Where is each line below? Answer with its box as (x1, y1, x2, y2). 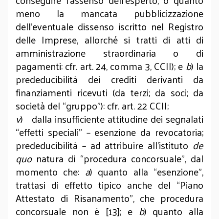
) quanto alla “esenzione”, (89, 163, 204, 180)
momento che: (16, 163, 85, 180)
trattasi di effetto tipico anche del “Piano (16, 176, 203, 194)
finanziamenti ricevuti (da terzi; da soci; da (16, 84, 203, 101)
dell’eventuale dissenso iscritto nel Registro (16, 18, 203, 35)
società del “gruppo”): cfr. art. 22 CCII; (16, 97, 169, 114)
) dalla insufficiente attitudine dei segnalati (21, 110, 203, 128)
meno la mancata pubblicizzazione (16, 4, 203, 22)
